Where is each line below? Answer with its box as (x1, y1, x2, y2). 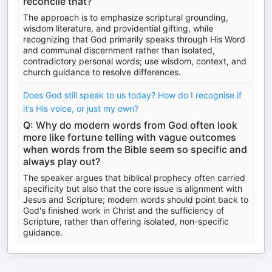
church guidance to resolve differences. (23, 67, 181, 77)
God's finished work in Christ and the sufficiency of (23, 205, 224, 216)
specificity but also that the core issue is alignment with (23, 183, 242, 194)
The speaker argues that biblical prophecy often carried (23, 172, 245, 183)
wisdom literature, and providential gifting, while (23, 23, 213, 33)
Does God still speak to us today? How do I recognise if (23, 90, 242, 100)
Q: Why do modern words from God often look (23, 119, 237, 131)
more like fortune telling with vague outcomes (23, 131, 236, 143)
